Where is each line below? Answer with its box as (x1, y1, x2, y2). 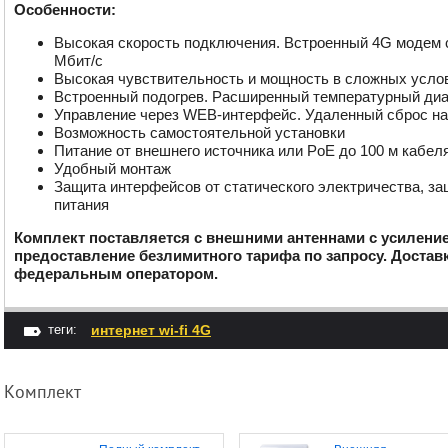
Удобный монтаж (54, 160, 171, 177)
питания (54, 196, 109, 213)
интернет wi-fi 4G (91, 322, 211, 338)
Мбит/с (54, 52, 107, 69)
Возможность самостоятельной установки (54, 124, 345, 141)
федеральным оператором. (14, 265, 218, 282)
